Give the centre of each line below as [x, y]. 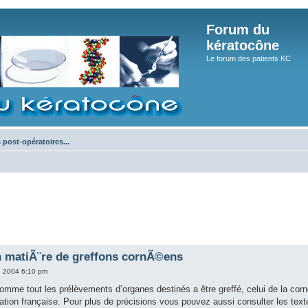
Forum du [238, 30]
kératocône [243, 45]
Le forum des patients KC [249, 58]
